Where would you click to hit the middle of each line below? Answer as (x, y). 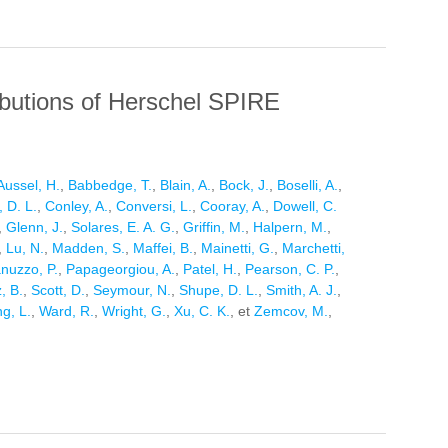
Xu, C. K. (202, 311)
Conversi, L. (154, 206)
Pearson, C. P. (290, 269)
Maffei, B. (163, 248)
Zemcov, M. (291, 311)
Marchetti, (313, 248)
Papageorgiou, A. (120, 269)
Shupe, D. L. (218, 290)
